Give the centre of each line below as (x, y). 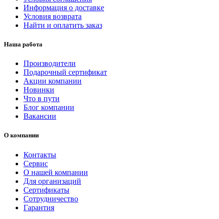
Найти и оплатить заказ (63, 25)
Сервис (36, 163)
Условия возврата (53, 16)
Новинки (39, 90)
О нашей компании (56, 172)
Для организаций (52, 181)
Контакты (40, 154)
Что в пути (42, 99)
